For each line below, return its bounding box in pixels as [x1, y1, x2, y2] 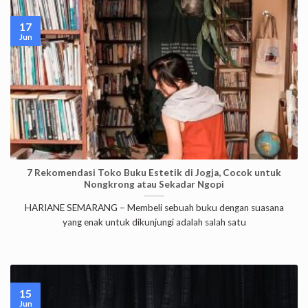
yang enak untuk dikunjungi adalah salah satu [62, 217, 246, 228]
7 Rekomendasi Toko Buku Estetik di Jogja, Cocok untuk [27, 166, 281, 178]
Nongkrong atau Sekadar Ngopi [84, 178, 224, 190]
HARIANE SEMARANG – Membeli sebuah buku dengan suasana [24, 202, 284, 214]
